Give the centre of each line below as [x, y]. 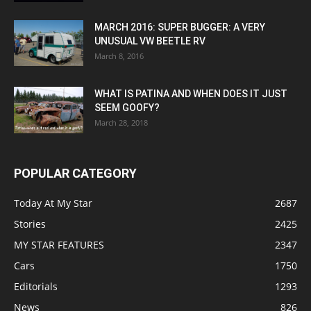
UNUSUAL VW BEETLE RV [150, 41]
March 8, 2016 [119, 56]
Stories [30, 224]
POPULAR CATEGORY [75, 173]
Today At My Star [53, 203]
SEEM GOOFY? [127, 108]
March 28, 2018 [121, 123]
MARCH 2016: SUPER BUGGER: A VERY [180, 27]
